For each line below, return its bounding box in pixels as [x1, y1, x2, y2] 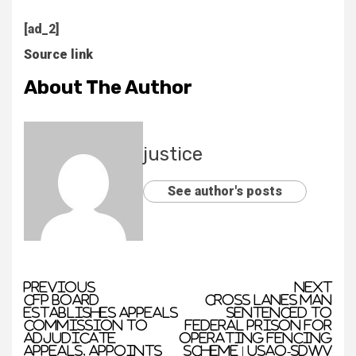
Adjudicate [24, 331, 116, 344]
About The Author [24, 76, 192, 99]
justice [143, 143, 203, 165]
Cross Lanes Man [205, 293, 332, 306]
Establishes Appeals [24, 306, 178, 319]
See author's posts [168, 184, 282, 199]
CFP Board [24, 293, 99, 306]
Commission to [24, 319, 148, 331]
